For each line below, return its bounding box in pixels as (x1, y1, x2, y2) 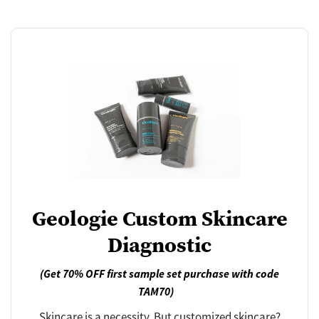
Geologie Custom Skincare (31, 203, 288, 233)
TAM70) (138, 283, 174, 298)
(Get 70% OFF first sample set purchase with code (40, 266, 279, 281)
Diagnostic (108, 229, 211, 259)
